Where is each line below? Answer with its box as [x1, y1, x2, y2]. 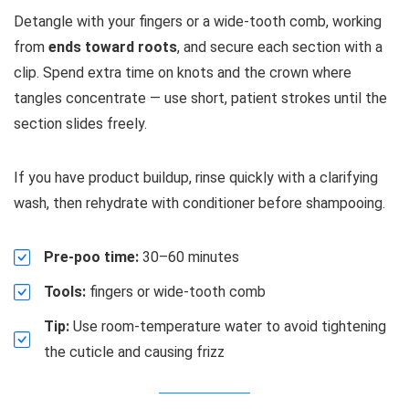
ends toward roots [48, 37, 177, 56]
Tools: [44, 282, 86, 300]
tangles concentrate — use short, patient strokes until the [14, 89, 387, 107]
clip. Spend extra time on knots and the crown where [14, 63, 351, 81]
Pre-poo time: [44, 247, 139, 266]
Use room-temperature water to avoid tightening [69, 317, 386, 335]
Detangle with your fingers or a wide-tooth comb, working [14, 12, 382, 30]
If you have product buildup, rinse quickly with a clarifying [14, 168, 378, 186]
